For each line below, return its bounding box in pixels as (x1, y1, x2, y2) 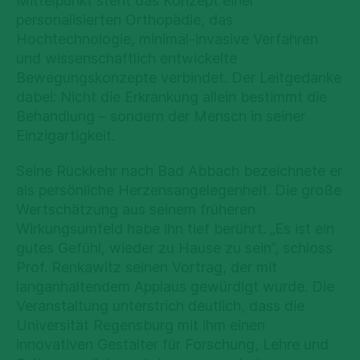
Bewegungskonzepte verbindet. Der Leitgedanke (16, 69, 342, 86)
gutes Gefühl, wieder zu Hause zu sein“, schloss (16, 239, 333, 256)
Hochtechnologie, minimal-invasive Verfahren (16, 31, 318, 47)
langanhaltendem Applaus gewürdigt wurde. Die (16, 278, 334, 295)
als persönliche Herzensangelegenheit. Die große (16, 182, 342, 198)
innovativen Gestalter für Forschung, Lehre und (16, 336, 329, 353)
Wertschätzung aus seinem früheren (16, 201, 256, 218)
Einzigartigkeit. (16, 127, 115, 144)
